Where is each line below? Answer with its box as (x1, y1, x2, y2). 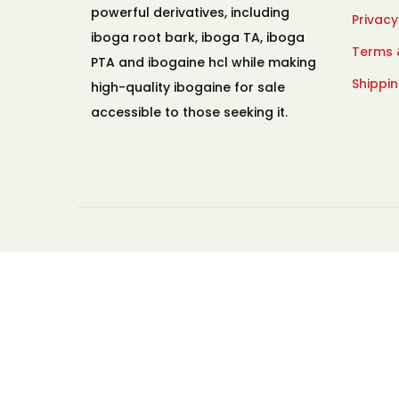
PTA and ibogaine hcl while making (91, 53, 316, 71)
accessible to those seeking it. (91, 103, 288, 121)
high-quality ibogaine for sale (91, 78, 285, 96)
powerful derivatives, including (91, 4, 289, 21)
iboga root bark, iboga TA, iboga (91, 28, 305, 46)
